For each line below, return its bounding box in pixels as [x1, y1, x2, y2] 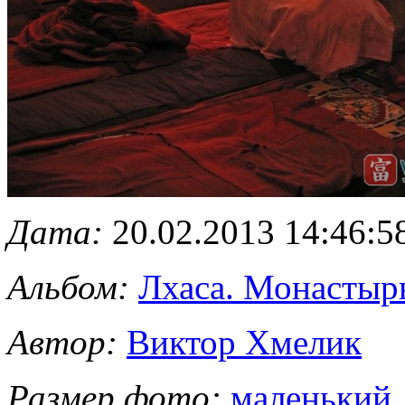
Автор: [7, 322, 118, 362]
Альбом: [7, 267, 129, 306]
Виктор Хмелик [127, 322, 362, 362]
